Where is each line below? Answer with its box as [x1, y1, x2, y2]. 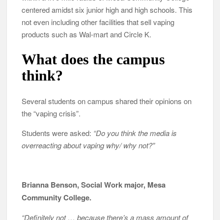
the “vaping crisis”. [22, 108, 81, 118]
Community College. [22, 192, 92, 203]
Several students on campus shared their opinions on [22, 95, 192, 106]
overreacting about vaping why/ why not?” [22, 139, 155, 150]
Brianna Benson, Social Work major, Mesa [22, 179, 166, 190]
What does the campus [22, 51, 165, 68]
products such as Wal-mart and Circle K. [22, 28, 152, 39]
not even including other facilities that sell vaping [22, 16, 175, 27]
